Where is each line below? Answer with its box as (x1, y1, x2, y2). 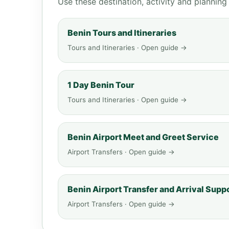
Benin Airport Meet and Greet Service (67, 132, 219, 142)
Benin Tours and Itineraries (67, 28, 176, 38)
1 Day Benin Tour (67, 80, 134, 90)
